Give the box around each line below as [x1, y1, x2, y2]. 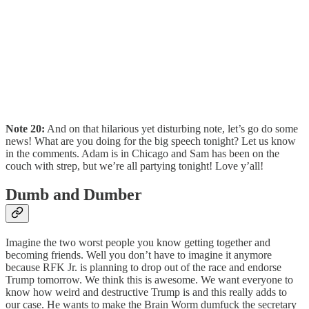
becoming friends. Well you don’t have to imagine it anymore [6, 249, 272, 261]
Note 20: [6, 122, 45, 134]
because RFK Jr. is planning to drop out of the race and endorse [6, 261, 281, 274]
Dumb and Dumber [6, 186, 142, 204]
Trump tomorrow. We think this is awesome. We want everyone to [6, 274, 293, 286]
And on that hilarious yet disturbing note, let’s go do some [45, 122, 298, 134]
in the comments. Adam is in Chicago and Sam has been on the [6, 147, 279, 159]
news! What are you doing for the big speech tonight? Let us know [6, 134, 296, 147]
